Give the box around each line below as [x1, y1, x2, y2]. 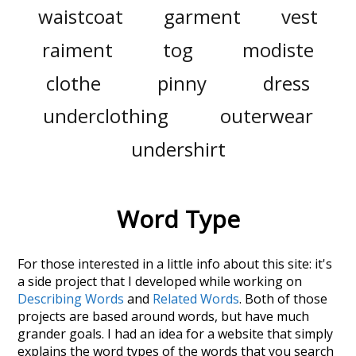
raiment [42, 36, 114, 63]
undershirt [130, 135, 226, 162]
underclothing [43, 103, 169, 130]
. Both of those [239, 290, 328, 308]
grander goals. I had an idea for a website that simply [17, 325, 334, 343]
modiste [242, 36, 314, 63]
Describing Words [17, 290, 125, 308]
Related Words [153, 290, 240, 308]
